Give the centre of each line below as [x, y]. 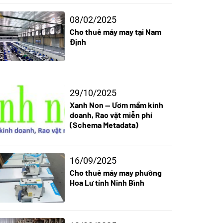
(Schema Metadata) [104, 124]
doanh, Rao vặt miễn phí [111, 114]
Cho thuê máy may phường [115, 173]
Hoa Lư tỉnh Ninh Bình [107, 183]
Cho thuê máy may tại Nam [115, 31]
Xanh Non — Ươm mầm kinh [116, 105]
